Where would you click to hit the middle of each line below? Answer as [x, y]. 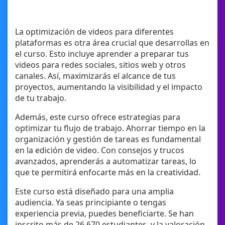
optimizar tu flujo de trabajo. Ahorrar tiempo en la [110, 128]
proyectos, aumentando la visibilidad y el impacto [109, 87]
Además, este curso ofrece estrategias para [98, 117]
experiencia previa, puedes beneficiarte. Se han [104, 214]
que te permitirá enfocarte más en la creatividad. [108, 173]
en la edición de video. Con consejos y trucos [100, 150]
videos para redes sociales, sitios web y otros [100, 65]
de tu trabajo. [41, 98]
